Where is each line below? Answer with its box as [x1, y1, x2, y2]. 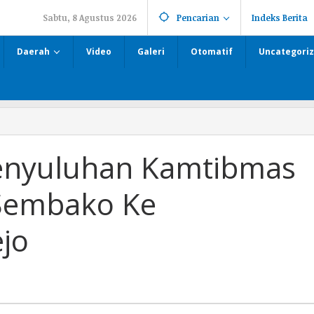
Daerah [17, 46, 50, 57]
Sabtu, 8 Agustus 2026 [43, 12, 137, 23]
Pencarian [177, 12, 219, 23]
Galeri [137, 46, 165, 57]
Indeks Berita [252, 12, 308, 23]
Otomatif [191, 46, 233, 57]
